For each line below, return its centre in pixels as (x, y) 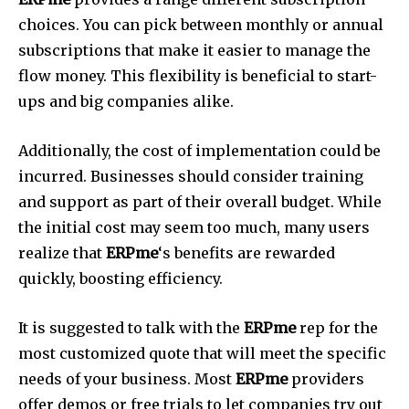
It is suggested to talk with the (131, 328)
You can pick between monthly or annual (233, 25)
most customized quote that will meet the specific (202, 354)
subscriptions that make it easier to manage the (194, 51)
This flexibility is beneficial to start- (244, 76)
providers (326, 379)
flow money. (63, 76)
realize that (62, 253)
